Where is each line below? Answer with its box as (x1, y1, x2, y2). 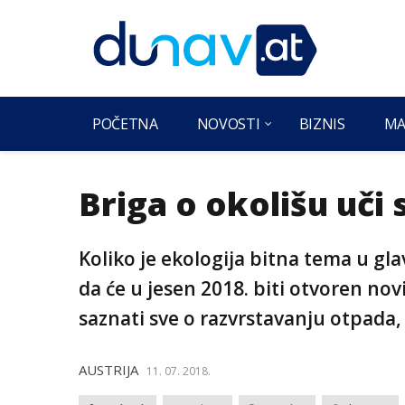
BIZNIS (298, 114, 345, 134)
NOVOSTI (196, 114, 260, 134)
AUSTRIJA (79, 361, 138, 379)
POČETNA (92, 114, 158, 134)
